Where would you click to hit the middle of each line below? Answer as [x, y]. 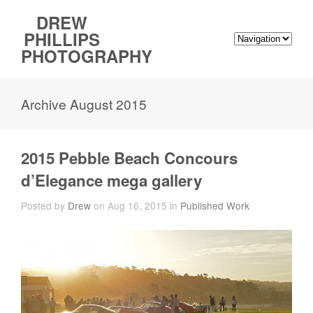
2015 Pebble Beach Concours [129, 158]
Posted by [44, 205]
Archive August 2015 [84, 104]
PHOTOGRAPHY [87, 56]
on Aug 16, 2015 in [136, 205]
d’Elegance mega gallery [111, 180]
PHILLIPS [61, 39]
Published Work [215, 205]
